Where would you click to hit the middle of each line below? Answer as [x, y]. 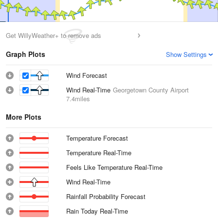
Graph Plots [26, 54]
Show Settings [186, 54]
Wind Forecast [87, 75]
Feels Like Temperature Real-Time [115, 167]
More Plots [24, 117]
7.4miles [78, 99]
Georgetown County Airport [151, 90]
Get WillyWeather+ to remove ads [54, 35]
